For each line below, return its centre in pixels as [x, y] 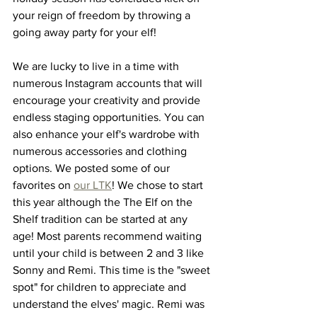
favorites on [43, 185]
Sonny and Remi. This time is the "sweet [113, 270]
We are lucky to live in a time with [97, 66]
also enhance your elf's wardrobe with [108, 134]
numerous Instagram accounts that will [109, 83]
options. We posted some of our [93, 168]
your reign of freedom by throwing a [103, 15]
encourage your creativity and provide [108, 100]
